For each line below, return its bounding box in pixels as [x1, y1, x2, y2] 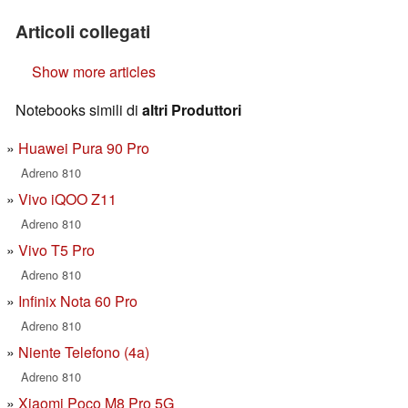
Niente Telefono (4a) [18, 342, 149, 363]
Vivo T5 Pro [18, 240, 95, 261]
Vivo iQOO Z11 [18, 189, 117, 210]
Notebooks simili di [15, 99, 142, 121]
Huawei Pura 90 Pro [18, 138, 149, 159]
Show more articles [32, 61, 156, 83]
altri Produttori [142, 99, 241, 121]
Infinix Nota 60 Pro [18, 291, 138, 312]
